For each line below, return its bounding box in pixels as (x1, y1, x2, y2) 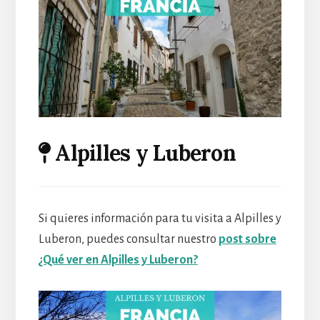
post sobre (218, 233, 276, 246)
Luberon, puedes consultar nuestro (38, 233, 219, 246)
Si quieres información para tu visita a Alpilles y (38, 212, 281, 225)
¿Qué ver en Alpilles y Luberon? (38, 254, 198, 266)
